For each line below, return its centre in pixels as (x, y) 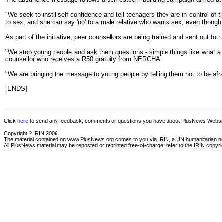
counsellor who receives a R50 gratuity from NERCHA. (84, 59)
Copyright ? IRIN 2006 (31, 134)
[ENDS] (16, 88)
